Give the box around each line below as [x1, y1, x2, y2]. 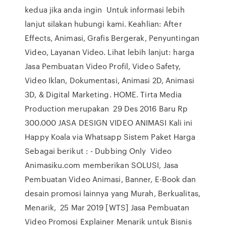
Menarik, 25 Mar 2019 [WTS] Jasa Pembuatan [25, 202, 190, 213]
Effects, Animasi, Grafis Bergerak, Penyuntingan [25, 32, 199, 43]
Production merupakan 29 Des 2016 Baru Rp [25, 103, 188, 114]
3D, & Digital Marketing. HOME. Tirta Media [25, 89, 182, 100]
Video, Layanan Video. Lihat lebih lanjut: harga [25, 46, 197, 58]
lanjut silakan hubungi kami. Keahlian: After [25, 18, 182, 29]
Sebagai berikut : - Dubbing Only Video [25, 145, 172, 156]
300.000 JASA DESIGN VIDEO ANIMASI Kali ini [25, 117, 193, 128]
